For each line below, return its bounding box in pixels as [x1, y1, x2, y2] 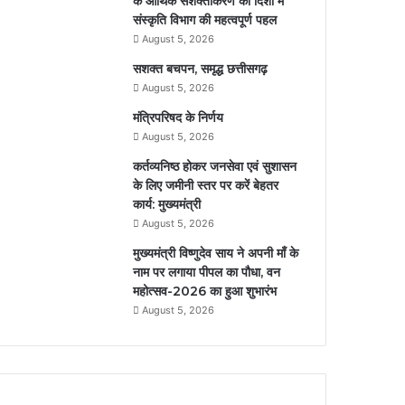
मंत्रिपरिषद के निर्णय [133, 108, 224, 126]
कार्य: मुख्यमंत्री [133, 195, 202, 212]
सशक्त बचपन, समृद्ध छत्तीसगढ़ [133, 60, 268, 77]
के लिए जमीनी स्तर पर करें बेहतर [133, 176, 279, 193]
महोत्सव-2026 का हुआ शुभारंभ [133, 282, 278, 299]
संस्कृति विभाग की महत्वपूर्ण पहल [133, 11, 278, 28]
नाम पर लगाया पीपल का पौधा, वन [133, 263, 281, 280]
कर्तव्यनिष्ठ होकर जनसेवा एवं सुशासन [133, 157, 297, 174]
